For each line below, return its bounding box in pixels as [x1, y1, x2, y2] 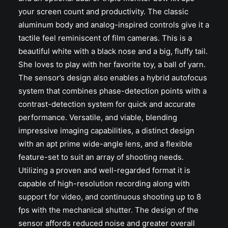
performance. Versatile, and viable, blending [18, 112, 177, 122]
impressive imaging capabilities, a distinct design [18, 126, 194, 135]
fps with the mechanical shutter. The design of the [18, 205, 198, 215]
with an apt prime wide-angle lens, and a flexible [18, 139, 192, 149]
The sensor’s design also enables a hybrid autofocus [18, 73, 207, 82]
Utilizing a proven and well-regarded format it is [18, 165, 190, 175]
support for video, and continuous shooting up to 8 [18, 192, 201, 202]
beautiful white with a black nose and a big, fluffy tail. [18, 46, 208, 56]
